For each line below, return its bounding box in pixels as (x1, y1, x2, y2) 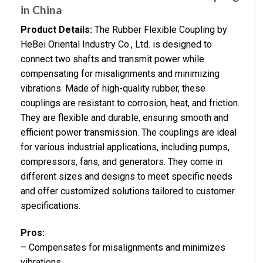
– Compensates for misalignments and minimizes (21, 242, 225, 253)
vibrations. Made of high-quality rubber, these (21, 83, 205, 95)
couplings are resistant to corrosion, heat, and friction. (21, 97, 240, 109)
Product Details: (21, 24, 92, 36)
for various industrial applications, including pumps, (21, 141, 230, 153)
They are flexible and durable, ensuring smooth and (21, 112, 228, 124)
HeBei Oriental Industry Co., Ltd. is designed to (21, 39, 212, 50)
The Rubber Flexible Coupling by (92, 24, 227, 36)
